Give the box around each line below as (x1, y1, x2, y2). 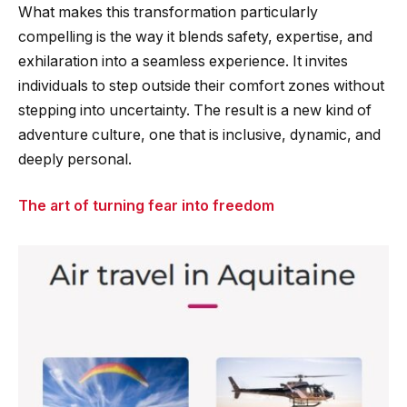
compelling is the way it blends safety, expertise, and (18, 27, 372, 45)
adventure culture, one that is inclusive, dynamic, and (18, 125, 381, 144)
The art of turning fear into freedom (18, 197, 274, 215)
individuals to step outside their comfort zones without (18, 76, 384, 94)
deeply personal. (18, 150, 132, 168)
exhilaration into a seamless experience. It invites (18, 52, 348, 70)
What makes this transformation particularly (18, 3, 318, 21)
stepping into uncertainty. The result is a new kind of (18, 101, 372, 119)
